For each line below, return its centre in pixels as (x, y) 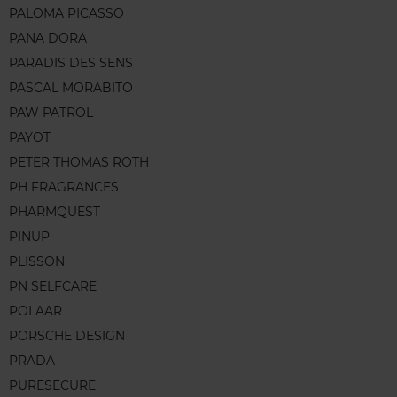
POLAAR (35, 311)
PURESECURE (52, 385)
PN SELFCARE (53, 286)
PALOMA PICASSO (66, 13)
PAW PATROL (51, 112)
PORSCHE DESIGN (67, 335)
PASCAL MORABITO (71, 87)
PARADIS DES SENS (71, 62)
